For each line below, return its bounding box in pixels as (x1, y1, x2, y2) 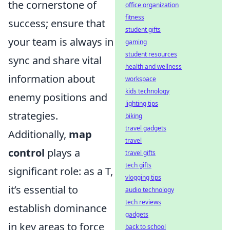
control (8, 146, 45, 160)
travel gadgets (125, 124, 166, 132)
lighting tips (125, 99, 158, 108)
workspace (125, 74, 156, 83)
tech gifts (125, 161, 151, 169)
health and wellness (125, 62, 182, 71)
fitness (125, 13, 144, 22)
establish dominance (8, 201, 107, 215)
